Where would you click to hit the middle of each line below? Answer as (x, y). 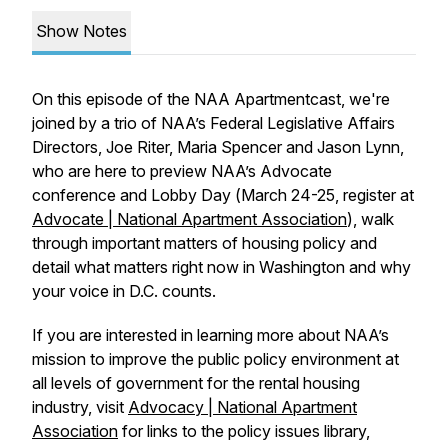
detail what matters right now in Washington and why (221, 267)
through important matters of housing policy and (204, 243)
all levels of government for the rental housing (196, 383)
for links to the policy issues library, (244, 431)
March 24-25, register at (327, 195)
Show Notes (81, 31)
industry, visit (80, 407)
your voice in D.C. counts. (128, 291)
